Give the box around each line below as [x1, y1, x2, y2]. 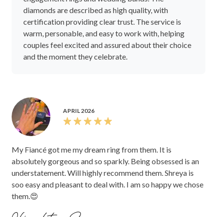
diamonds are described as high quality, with [23, 5, 168, 15]
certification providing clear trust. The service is [23, 16, 181, 26]
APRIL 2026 [63, 107, 94, 114]
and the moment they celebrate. [23, 51, 127, 61]
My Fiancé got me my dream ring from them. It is [12, 144, 171, 154]
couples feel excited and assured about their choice [23, 40, 191, 49]
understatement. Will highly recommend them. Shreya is [12, 168, 194, 177]
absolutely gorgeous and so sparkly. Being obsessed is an [12, 156, 199, 166]
